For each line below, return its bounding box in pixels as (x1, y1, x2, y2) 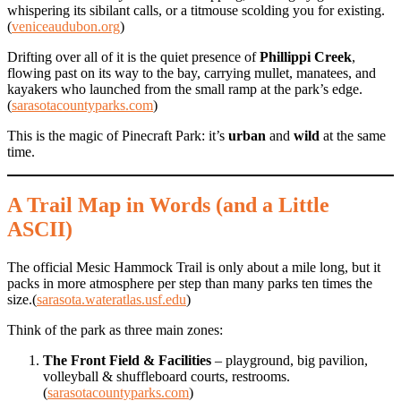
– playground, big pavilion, (211, 353, 368, 369)
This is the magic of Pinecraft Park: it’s (7, 127, 228, 143)
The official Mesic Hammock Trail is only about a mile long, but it (7, 260, 380, 276)
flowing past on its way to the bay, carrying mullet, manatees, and (7, 64, 376, 81)
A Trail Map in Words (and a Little (7, 193, 329, 218)
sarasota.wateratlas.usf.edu (37, 292, 186, 308)
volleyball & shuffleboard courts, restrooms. (43, 369, 290, 385)
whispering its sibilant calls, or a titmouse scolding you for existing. (7, 2, 385, 18)
